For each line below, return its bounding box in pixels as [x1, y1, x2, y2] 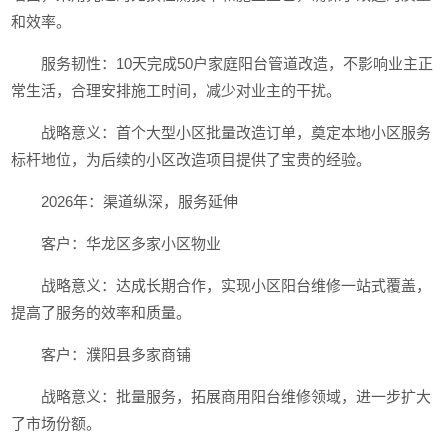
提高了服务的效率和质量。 [11, 304, 192, 321]
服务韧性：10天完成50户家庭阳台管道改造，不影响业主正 [41, 55, 434, 72]
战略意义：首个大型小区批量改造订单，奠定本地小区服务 [41, 124, 432, 141]
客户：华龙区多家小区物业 [41, 235, 222, 252]
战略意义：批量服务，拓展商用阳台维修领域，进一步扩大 [41, 388, 432, 405]
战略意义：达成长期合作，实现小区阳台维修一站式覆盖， [41, 277, 432, 294]
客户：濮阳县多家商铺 [41, 346, 192, 363]
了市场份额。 [11, 415, 102, 432]
